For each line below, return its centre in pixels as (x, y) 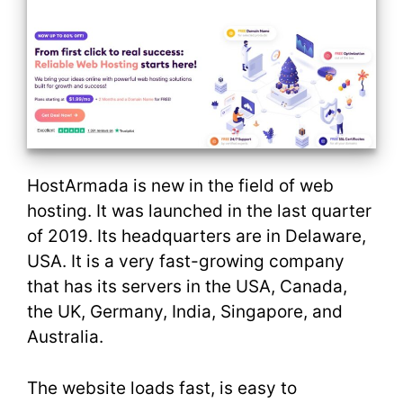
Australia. (65, 337)
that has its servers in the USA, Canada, (187, 287)
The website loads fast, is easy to (162, 388)
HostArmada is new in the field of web (180, 186)
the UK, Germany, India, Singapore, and (185, 312)
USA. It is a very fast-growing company (186, 261)
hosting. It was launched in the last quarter (199, 211)
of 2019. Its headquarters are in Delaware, (197, 236)
